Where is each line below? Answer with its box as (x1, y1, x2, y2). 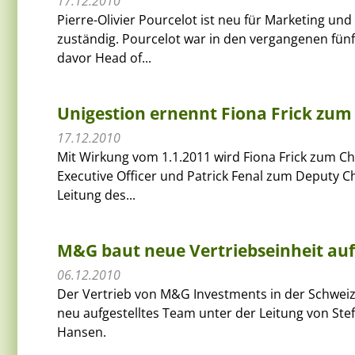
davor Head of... (57, 48, 151, 67)
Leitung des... (57, 185, 136, 204)
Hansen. (57, 323, 106, 341)
